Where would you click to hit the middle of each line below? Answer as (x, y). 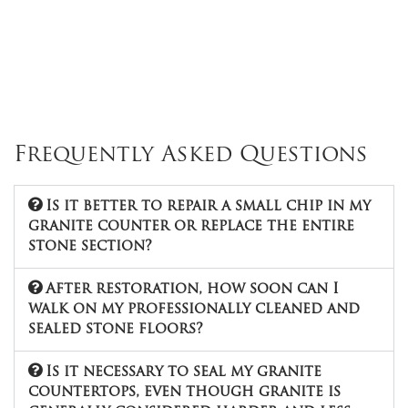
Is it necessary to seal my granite (184, 373)
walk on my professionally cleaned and (194, 310)
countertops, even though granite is (184, 393)
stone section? (90, 247)
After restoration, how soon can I (193, 290)
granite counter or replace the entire (191, 227)
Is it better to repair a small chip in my (209, 207)
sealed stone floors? (116, 330)
